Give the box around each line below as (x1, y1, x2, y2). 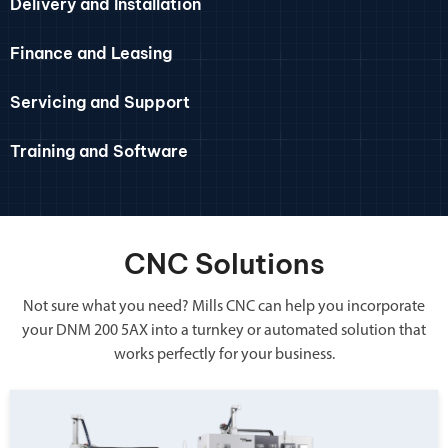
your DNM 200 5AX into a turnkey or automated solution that (22, 322, 426, 339)
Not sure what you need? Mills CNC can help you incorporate (23, 298, 425, 315)
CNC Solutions (123, 245, 325, 281)
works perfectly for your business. (113, 346, 335, 363)
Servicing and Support (10, 91, 190, 112)
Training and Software (10, 140, 188, 161)
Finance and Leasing (10, 42, 172, 63)
